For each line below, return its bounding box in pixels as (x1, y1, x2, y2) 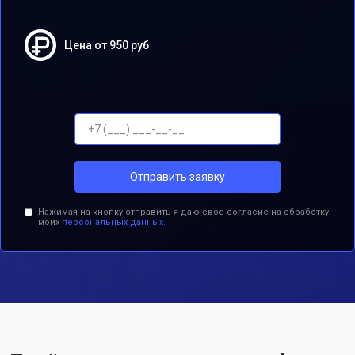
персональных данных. (61, 217, 166, 227)
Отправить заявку (130, 170, 225, 183)
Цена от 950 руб (64, 39, 149, 52)
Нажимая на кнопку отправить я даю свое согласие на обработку (37, 207, 329, 217)
